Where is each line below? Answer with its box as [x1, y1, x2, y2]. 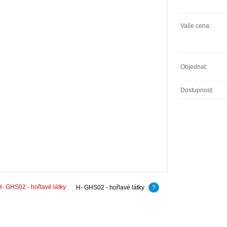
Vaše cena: [180, 22, 211, 29]
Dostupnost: [180, 87, 213, 94]
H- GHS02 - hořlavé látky [76, 184, 146, 191]
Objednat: [180, 63, 207, 70]
